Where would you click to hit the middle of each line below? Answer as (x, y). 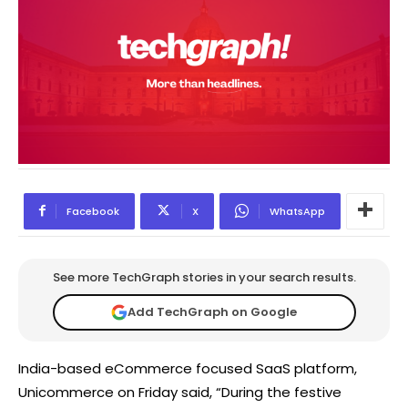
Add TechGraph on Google (212, 312)
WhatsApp (297, 211)
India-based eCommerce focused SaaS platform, (188, 368)
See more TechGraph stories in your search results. (204, 277)
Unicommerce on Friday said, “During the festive (180, 392)
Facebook (93, 211)
